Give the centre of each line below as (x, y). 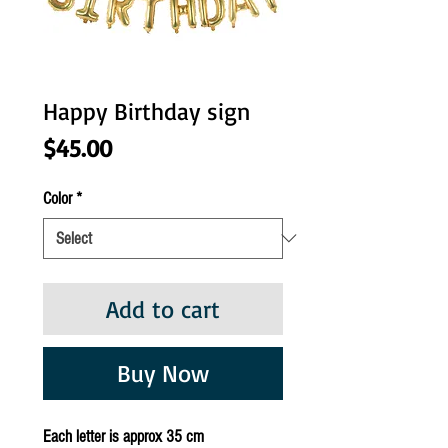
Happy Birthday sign (146, 110)
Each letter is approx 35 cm (125, 436)
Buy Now (163, 372)
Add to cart (163, 308)
